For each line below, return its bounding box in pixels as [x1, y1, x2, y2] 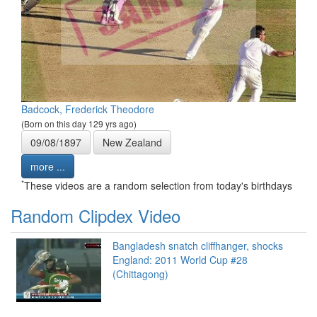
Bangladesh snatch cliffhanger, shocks [113, 238, 283, 253]
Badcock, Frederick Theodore [21, 102, 154, 117]
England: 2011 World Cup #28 [113, 253, 248, 267]
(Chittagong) [113, 267, 168, 282]
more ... [30, 159, 65, 174]
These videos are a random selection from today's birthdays [24, 178, 292, 193]
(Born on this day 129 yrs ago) [21, 117, 137, 130]
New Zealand [103, 135, 162, 150]
